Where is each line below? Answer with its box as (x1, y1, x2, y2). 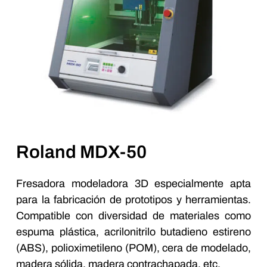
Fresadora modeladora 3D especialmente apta (16, 177, 251, 190)
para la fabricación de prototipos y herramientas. (16, 193, 251, 206)
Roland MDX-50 (16, 142, 147, 162)
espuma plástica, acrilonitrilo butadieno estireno (16, 225, 251, 238)
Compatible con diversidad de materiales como (16, 209, 251, 222)
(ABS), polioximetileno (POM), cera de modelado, (16, 241, 251, 254)
